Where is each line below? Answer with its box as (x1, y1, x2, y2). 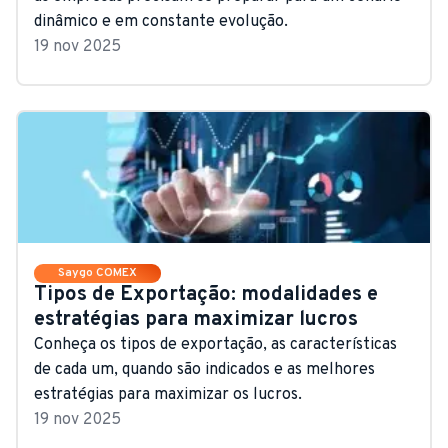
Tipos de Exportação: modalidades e (34, 281, 378, 308)
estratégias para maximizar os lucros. (34, 384, 302, 405)
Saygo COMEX (58, 264, 137, 281)
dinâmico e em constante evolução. (34, 11, 288, 32)
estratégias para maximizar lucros (34, 306, 358, 333)
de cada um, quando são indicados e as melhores (34, 359, 375, 380)
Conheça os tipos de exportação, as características (34, 334, 397, 355)
